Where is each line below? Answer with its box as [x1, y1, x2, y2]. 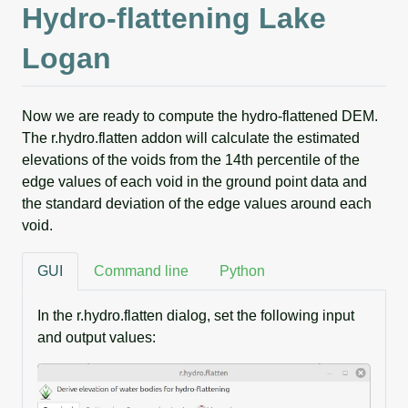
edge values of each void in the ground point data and [22, 173, 367, 189]
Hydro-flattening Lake [22, 2, 326, 36]
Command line [94, 262, 189, 279]
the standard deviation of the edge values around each [22, 195, 372, 211]
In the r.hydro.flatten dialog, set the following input [37, 307, 354, 323]
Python [219, 262, 265, 279]
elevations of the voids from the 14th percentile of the [22, 151, 360, 168]
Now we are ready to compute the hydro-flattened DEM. [22, 107, 378, 124]
